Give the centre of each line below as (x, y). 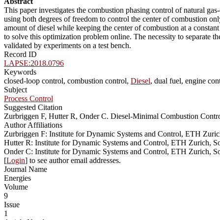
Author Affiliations (33, 125)
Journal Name (26, 169)
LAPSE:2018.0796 (34, 63)
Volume (16, 187)
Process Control (28, 98)
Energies (17, 178)
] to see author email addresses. (73, 160)
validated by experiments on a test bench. (68, 45)
